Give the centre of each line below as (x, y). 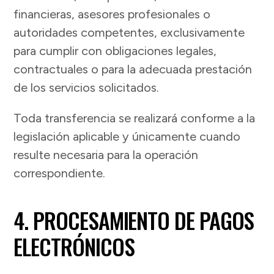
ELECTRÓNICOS (74, 246)
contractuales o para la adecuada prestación (133, 69)
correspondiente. (60, 173)
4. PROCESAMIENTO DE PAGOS (134, 220)
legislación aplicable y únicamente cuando (127, 137)
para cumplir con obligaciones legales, (115, 51)
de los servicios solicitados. (87, 88)
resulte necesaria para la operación (106, 155)
